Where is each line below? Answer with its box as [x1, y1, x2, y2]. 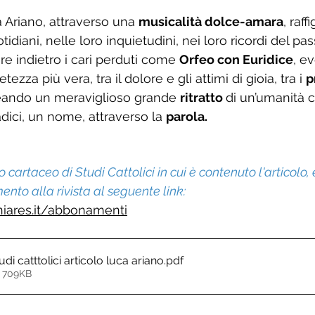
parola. [166, 109, 207, 124]
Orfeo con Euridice [179, 52, 293, 67]
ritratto [180, 90, 226, 105]
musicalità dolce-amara [139, 14, 283, 29]
